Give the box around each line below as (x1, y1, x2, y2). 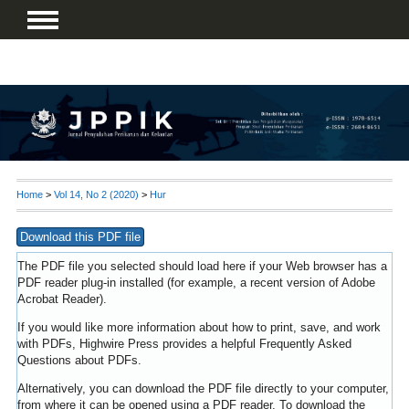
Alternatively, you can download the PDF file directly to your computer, (16, 382, 389, 396)
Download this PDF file (19, 230, 141, 245)
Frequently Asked (258, 337, 351, 351)
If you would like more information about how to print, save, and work (16, 320, 381, 335)
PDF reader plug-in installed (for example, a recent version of (16, 276, 341, 290)
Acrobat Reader (16, 292, 100, 307)
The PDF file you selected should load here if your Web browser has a (16, 259, 387, 274)
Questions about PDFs (16, 353, 138, 368)
